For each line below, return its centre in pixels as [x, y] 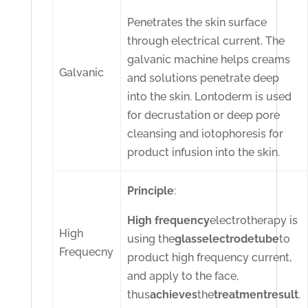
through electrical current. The [206, 41]
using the [151, 239]
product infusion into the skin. [204, 153]
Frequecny [87, 252]
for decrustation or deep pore [204, 115]
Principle [151, 191]
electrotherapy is [254, 221]
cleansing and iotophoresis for [206, 134]
